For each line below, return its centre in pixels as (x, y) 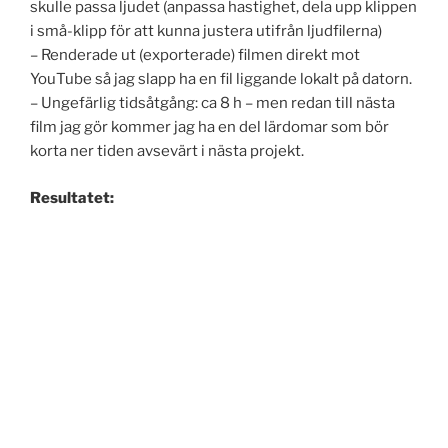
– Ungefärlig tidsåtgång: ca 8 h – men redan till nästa (212, 103)
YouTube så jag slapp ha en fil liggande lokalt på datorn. (221, 79)
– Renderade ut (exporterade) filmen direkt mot (195, 55)
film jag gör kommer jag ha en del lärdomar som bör (209, 127)
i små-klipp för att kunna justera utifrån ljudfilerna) (206, 31)
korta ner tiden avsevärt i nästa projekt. (167, 151)
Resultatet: (72, 197)
